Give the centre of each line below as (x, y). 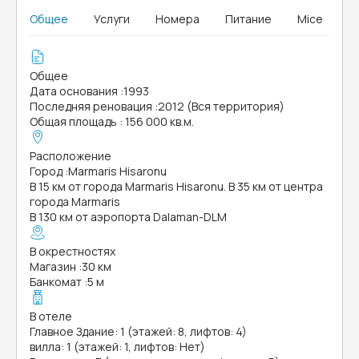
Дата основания (74, 91)
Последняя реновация (91, 106)
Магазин (53, 266)
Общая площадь (73, 121)
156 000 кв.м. (158, 121)
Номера (177, 19)
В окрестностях (73, 251)
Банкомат (56, 282)
